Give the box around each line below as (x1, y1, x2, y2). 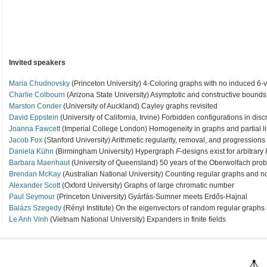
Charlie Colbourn (9, 91, 65, 100)
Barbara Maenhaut (9, 159, 70, 167)
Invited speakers (9, 58, 66, 67)
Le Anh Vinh (9, 215, 48, 224)
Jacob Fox (9, 136, 42, 145)
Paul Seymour (9, 193, 55, 201)
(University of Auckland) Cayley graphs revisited (61, 102, 218, 111)
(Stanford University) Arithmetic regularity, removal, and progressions (42, 136, 265, 145)
